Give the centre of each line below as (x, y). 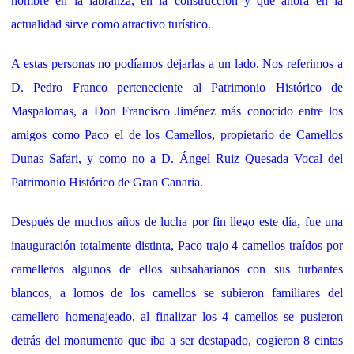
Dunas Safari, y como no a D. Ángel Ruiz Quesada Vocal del (177, 159)
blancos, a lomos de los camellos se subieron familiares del (177, 293)
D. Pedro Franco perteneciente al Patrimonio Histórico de (177, 88)
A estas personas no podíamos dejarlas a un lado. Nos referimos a (177, 64)
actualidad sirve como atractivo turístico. (113, 24)
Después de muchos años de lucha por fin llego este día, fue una (177, 222)
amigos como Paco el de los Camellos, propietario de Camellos (177, 135)
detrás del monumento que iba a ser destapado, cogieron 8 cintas (177, 341)
